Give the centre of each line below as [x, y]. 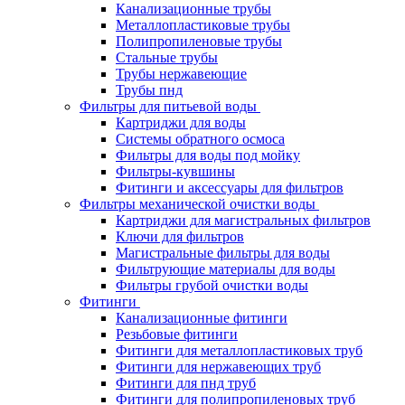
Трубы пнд [149, 89]
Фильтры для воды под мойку [208, 155]
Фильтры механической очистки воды [198, 203]
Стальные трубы [167, 57]
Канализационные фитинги [202, 317]
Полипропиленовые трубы [199, 41]
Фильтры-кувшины [175, 171]
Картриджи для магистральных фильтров [243, 220]
